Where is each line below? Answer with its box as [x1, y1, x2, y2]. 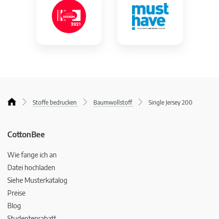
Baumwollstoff [93, 98, 132, 106]
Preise [7, 188, 25, 197]
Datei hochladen [7, 163, 55, 172]
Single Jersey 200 [149, 98, 193, 106]
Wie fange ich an [7, 150, 57, 159]
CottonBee [7, 129, 45, 139]
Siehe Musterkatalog [7, 175, 67, 184]
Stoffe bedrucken [33, 98, 77, 106]
